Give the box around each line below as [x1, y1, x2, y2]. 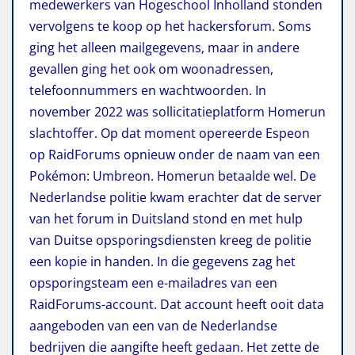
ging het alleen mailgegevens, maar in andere [29, 38, 300, 56]
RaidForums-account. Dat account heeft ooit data [29, 295, 324, 313]
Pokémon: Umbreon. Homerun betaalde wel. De [29, 166, 316, 185]
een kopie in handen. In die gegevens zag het [29, 252, 296, 270]
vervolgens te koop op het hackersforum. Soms [29, 17, 311, 35]
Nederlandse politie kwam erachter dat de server [29, 188, 322, 206]
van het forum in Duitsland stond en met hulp [29, 209, 303, 227]
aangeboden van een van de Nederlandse [29, 316, 277, 334]
